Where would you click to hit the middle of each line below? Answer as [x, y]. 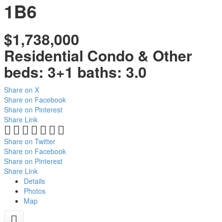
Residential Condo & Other [98, 55]
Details [34, 181]
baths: [102, 72]
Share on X [22, 90]
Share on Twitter [30, 141]
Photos [35, 191]
